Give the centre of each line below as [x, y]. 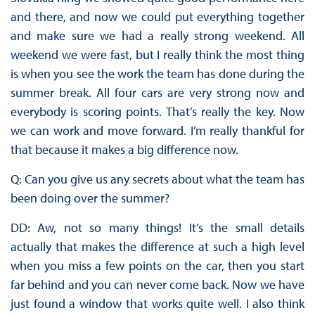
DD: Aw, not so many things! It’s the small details [157, 228]
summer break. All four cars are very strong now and [157, 93]
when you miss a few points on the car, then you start [157, 266]
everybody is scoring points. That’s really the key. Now [157, 112]
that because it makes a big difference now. [124, 150]
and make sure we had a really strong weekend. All [157, 36]
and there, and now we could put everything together [157, 17]
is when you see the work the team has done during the [157, 74]
